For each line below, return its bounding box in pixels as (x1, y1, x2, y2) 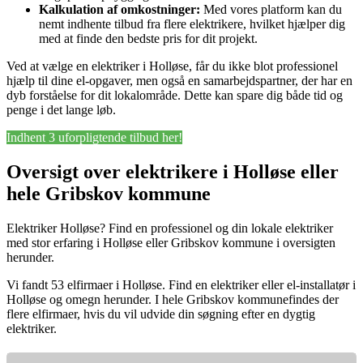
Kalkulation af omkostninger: (39, 2, 200, 17)
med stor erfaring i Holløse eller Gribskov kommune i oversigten (6, 235, 335, 250)
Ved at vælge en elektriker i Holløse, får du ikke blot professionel (6, 59, 338, 74)
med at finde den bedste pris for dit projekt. (39, 32, 258, 46)
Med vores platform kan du (200, 2, 342, 17)
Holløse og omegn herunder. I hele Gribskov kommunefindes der (6, 292, 339, 306)
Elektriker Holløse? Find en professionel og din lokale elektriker (6, 220, 333, 235)
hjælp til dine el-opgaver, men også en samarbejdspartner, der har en (6, 74, 352, 88)
